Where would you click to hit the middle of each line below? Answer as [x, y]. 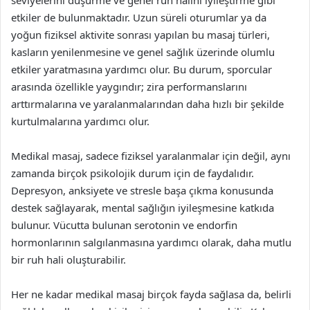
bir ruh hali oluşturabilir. [69, 259]
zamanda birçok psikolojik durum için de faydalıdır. [133, 173]
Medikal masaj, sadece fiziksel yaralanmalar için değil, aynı [151, 156]
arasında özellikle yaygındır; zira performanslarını [129, 86]
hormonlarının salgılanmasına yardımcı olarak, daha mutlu [151, 242]
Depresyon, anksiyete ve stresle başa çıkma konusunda [142, 190]
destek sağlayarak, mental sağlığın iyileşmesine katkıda [143, 208]
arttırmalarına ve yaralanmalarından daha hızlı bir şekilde [147, 104]
